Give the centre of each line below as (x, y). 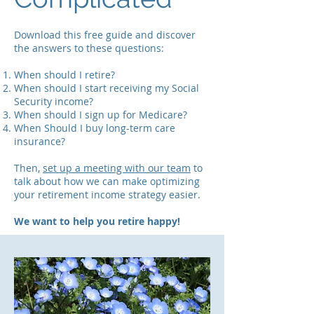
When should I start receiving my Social (107, 88)
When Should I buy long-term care (95, 128)
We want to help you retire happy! (97, 221)
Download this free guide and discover (105, 35)
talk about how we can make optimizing (107, 181)
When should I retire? (64, 75)
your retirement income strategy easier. (107, 194)
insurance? (40, 141)
